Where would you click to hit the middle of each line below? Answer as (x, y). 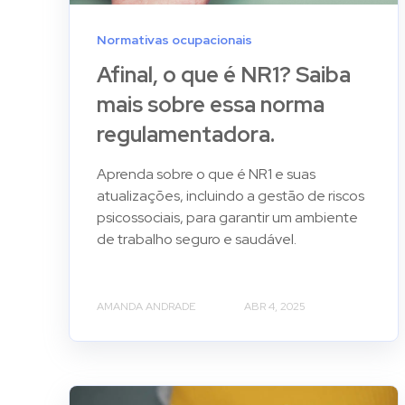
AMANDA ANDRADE (146, 306)
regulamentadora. (186, 134)
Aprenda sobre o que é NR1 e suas (206, 174)
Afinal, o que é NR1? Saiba (224, 74)
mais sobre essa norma (211, 104)
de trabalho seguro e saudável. (197, 239)
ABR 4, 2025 (275, 306)
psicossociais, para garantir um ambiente (227, 217)
